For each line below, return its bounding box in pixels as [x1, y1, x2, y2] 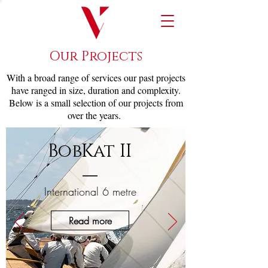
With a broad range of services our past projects [6, 71, 185, 84]
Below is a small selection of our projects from [8, 96, 183, 109]
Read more [68, 214, 112, 227]
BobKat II [48, 139, 132, 163]
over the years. [68, 109, 124, 121]
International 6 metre [44, 184, 136, 199]
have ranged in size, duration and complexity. [11, 84, 181, 96]
